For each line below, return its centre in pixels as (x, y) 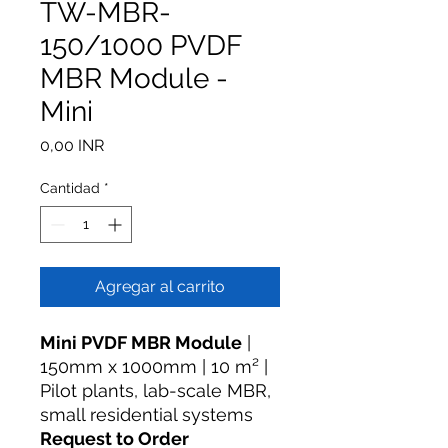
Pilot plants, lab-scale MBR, (155, 390)
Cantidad (70, 188)
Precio (126, 144)
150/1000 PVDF (141, 45)
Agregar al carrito (160, 286)
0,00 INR (72, 145)
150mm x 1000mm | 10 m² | (154, 366)
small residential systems (146, 414)
